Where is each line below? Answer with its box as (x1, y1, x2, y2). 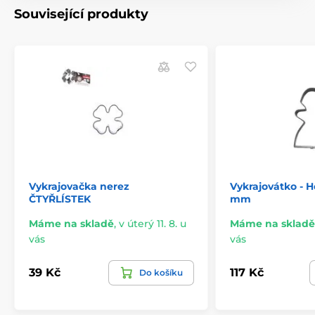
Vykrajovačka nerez (29, 179, 129, 193)
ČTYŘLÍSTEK (29, 192, 91, 205)
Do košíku (139, 266, 183, 278)
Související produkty (14, 6, 148, 22)
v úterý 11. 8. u (119, 217, 186, 230)
